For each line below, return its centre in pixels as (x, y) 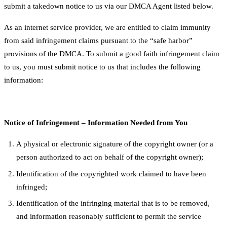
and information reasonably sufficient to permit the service (109, 217)
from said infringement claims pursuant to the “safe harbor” (98, 41)
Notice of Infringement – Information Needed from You (96, 123)
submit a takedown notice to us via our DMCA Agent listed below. (109, 6)
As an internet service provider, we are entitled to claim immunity (107, 28)
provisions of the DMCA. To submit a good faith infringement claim (112, 54)
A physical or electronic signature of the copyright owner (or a (115, 144)
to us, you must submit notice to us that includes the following (102, 67)
